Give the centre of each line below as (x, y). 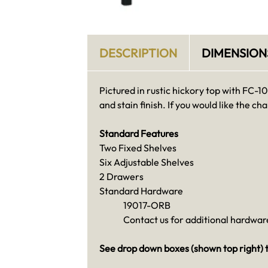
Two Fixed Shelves (138, 148)
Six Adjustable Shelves (146, 162)
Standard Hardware (141, 191)
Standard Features (138, 134)
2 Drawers (121, 177)
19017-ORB (147, 205)
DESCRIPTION (138, 53)
